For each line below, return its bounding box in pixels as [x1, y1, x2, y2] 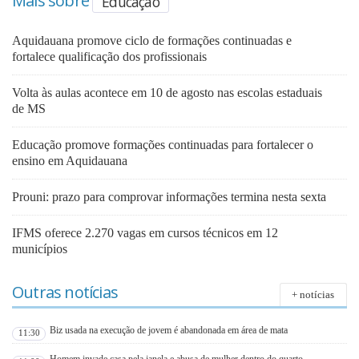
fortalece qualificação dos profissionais [12, 49, 207, 63]
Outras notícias [12, 280, 118, 303]
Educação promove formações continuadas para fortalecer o [12, 137, 313, 151]
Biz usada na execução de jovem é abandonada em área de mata [50, 325, 288, 337]
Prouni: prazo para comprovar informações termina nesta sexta [12, 189, 326, 204]
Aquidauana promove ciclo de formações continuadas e [12, 33, 292, 47]
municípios [12, 241, 67, 256]
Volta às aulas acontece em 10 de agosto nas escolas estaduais [12, 85, 322, 99]
